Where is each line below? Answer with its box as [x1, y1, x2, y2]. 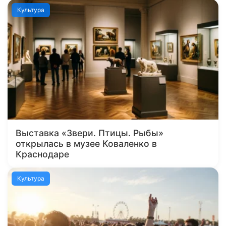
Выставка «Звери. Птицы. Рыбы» [16, 128, 163, 139]
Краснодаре [16, 149, 69, 160]
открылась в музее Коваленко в [16, 138, 157, 149]
